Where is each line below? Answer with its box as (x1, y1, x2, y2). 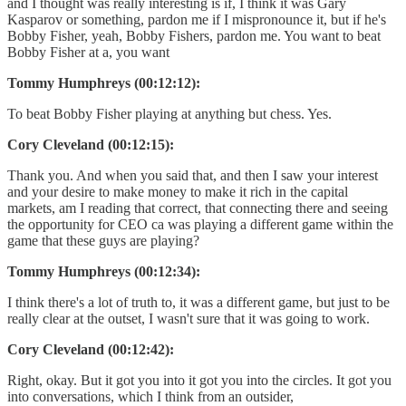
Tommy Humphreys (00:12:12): (7, 74, 200, 91)
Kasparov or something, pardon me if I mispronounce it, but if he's (7, 11, 386, 27)
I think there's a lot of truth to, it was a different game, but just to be (7, 294, 390, 310)
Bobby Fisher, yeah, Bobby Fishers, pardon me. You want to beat (7, 27, 381, 43)
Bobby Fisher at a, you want (7, 43, 169, 60)
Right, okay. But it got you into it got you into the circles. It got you (7, 372, 391, 388)
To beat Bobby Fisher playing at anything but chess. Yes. (7, 105, 332, 121)
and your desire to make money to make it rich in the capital (7, 183, 348, 199)
